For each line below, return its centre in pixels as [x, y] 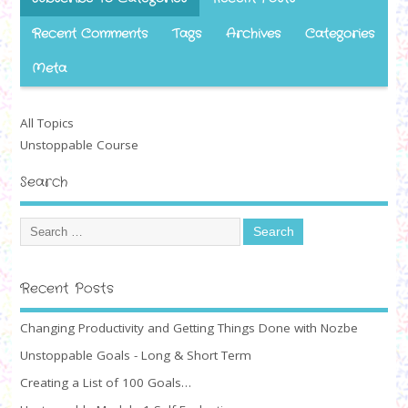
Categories [340, 34]
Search [43, 182]
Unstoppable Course [79, 144]
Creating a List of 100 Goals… [105, 383]
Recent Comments [90, 34]
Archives [254, 34]
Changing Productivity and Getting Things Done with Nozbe [189, 328]
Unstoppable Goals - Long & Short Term [135, 356]
